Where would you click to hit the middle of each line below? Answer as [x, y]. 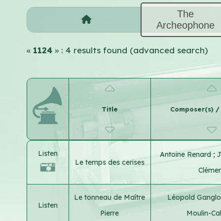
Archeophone [186, 25]
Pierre [110, 213]
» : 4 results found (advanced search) [131, 50]
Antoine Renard [186, 154]
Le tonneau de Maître [110, 197]
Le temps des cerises [110, 162]
